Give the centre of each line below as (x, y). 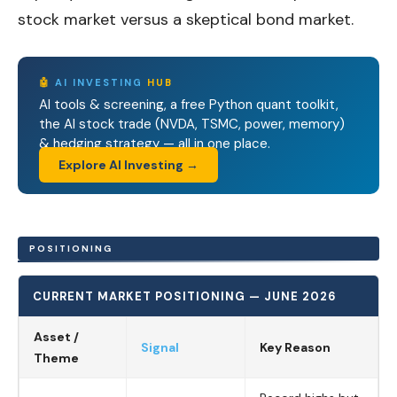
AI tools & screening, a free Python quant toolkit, (189, 105)
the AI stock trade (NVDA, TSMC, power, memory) (192, 124)
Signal (160, 347)
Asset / (56, 337)
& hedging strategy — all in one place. (155, 144)
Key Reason (295, 347)
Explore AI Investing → (128, 165)
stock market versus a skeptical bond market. (186, 19)
